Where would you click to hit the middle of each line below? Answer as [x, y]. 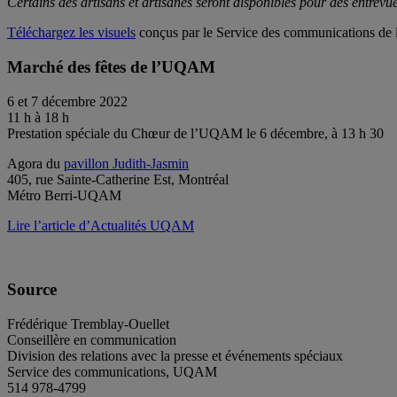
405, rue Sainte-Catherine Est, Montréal [118, 179]
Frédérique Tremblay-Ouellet [88, 324]
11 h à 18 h [38, 117]
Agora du [35, 163]
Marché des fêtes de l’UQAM [111, 66]
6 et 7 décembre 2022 [67, 101]
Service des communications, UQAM [112, 372]
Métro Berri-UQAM [64, 195]
